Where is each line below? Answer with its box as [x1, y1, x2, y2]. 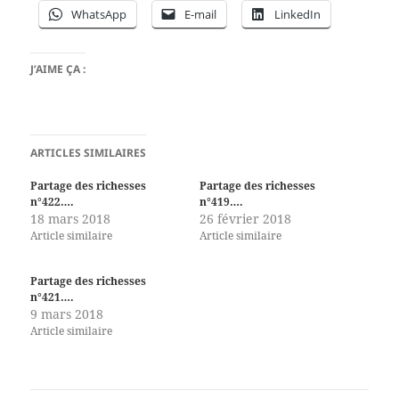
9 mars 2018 [30, 305, 104, 323]
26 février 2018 [199, 210, 291, 228]
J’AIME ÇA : [30, 61, 86, 77]
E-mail [184, 6, 217, 23]
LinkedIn [274, 6, 322, 23]
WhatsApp [71, 6, 127, 23]
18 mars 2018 [30, 210, 111, 228]
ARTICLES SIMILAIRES [30, 145, 147, 161]
